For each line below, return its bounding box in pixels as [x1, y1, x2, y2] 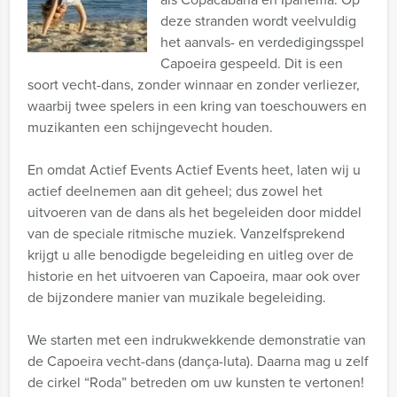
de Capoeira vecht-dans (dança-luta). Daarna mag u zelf [27, 351, 369, 371]
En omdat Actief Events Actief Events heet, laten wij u [27, 160, 361, 180]
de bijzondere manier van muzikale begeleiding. [27, 287, 326, 307]
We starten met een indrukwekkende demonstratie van [27, 330, 366, 350]
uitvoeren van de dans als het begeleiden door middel [27, 202, 362, 222]
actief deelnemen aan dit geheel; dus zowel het [27, 181, 323, 201]
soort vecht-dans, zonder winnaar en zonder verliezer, [27, 74, 360, 95]
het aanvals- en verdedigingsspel [160, 32, 364, 52]
